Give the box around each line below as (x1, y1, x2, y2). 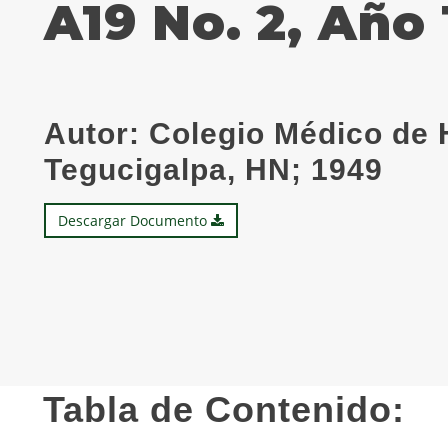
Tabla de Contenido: (43, 389, 405, 430)
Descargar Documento (57, 211, 211, 230)
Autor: (43, 117, 140, 150)
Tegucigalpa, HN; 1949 (43, 153, 383, 186)
